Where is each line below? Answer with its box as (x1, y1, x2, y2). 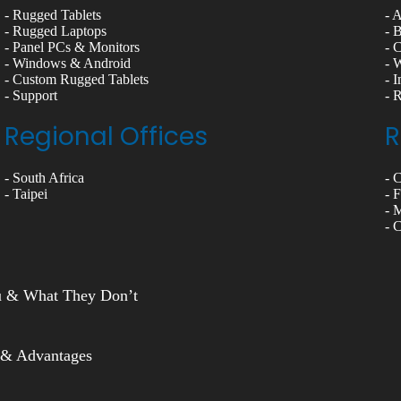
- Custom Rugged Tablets (4, 72, 149, 88)
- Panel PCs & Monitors (4, 39, 141, 55)
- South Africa (4, 170, 85, 186)
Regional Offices (4, 119, 209, 155)
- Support (4, 88, 58, 104)
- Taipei (4, 186, 48, 202)
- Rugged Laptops (4, 23, 107, 39)
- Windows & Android (4, 55, 132, 72)
